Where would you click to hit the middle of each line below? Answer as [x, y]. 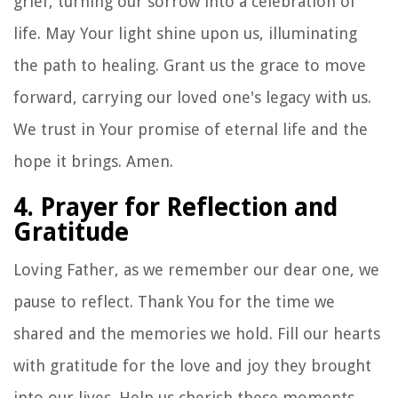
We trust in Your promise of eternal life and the [191, 129]
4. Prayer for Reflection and [175, 207]
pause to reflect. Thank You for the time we [174, 301]
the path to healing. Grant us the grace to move [190, 65]
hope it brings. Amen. [93, 161]
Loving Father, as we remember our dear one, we [196, 269]
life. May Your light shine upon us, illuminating [185, 33]
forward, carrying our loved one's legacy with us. [192, 97]
